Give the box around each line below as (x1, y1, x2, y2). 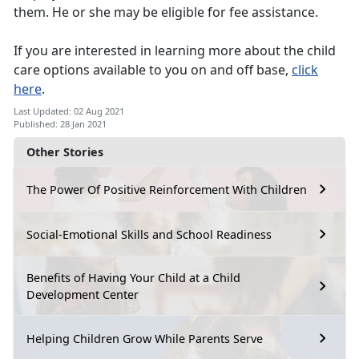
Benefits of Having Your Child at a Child (26, 270, 240, 286)
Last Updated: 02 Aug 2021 (14, 105, 124, 118)
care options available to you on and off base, (14, 61, 292, 79)
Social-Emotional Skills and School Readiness (26, 226, 272, 242)
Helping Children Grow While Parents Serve (26, 330, 263, 346)
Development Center (26, 287, 139, 303)
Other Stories (26, 144, 103, 160)
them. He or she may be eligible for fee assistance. (14, 3, 318, 22)
